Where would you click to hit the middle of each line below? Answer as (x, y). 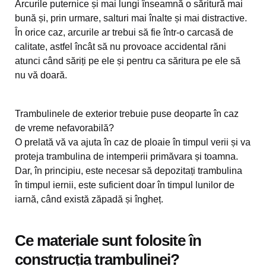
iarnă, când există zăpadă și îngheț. (89, 199)
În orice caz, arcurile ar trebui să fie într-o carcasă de (124, 32)
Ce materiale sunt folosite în (108, 240)
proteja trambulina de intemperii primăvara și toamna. (126, 156)
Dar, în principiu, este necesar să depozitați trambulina (129, 171)
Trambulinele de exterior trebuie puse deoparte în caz (127, 114)
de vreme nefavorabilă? (64, 128)
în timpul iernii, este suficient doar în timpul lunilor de (125, 185)
